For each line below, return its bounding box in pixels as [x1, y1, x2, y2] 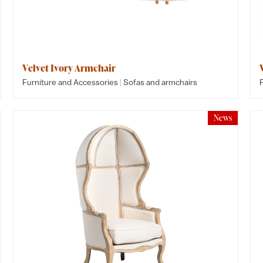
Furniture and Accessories [22, 77, 119, 87]
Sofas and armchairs [123, 77, 198, 87]
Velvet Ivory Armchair [22, 62, 116, 75]
